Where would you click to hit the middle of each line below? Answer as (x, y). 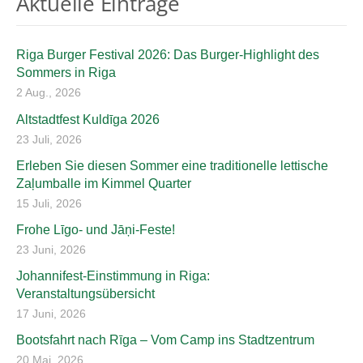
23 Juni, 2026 (51, 250)
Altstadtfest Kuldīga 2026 (88, 119)
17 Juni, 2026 (51, 314)
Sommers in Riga (66, 73)
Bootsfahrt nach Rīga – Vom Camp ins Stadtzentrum (165, 340)
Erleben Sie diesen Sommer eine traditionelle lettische (172, 165)
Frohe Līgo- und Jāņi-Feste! (96, 230)
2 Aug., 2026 (49, 93)
